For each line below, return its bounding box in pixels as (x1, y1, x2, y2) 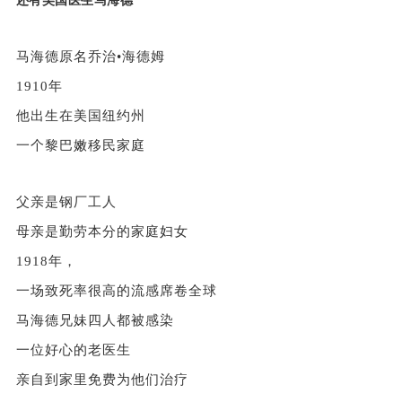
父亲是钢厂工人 (15, 194, 117, 209)
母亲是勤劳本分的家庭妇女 (15, 223, 188, 239)
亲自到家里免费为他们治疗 (15, 371, 188, 387)
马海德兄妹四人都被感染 (15, 312, 174, 328)
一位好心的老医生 (15, 342, 131, 357)
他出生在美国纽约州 (15, 108, 145, 123)
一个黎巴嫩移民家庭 (15, 137, 145, 153)
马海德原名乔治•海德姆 (15, 48, 165, 64)
